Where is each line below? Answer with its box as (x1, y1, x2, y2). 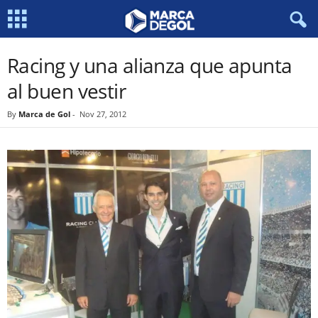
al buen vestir (7, 77, 126, 104)
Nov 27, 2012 (79, 109, 126, 119)
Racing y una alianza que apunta (7, 52, 292, 79)
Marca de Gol (18, 109, 70, 119)
